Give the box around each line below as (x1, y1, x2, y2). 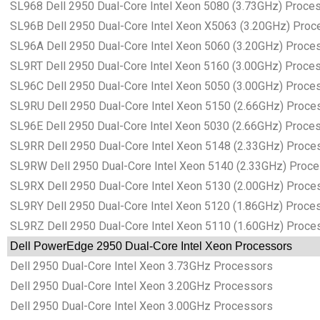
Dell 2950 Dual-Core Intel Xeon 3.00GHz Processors (7, 299, 273, 314)
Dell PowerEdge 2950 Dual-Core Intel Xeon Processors (7, 240, 292, 253)
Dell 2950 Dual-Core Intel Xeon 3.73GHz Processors (7, 259, 273, 274)
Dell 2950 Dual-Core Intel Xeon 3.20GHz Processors (7, 279, 273, 294)
